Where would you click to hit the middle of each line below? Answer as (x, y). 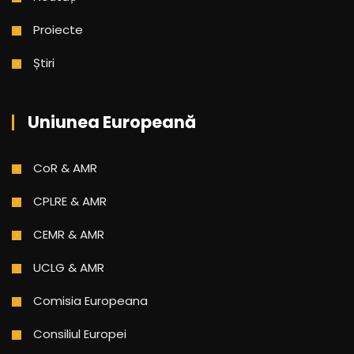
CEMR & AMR (69, 234)
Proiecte (58, 29)
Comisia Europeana (90, 300)
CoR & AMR (65, 168)
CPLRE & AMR (70, 201)
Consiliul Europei (80, 333)
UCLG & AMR (69, 267)
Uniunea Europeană (112, 122)
